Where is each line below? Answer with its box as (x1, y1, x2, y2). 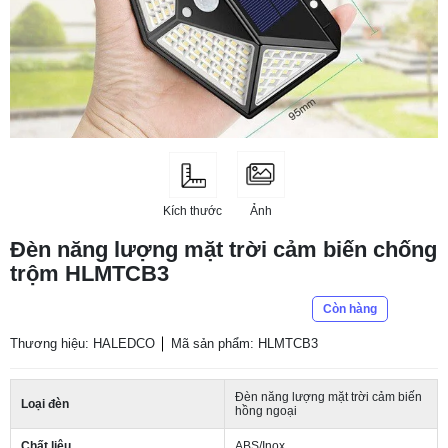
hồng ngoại (235, 404, 297, 418)
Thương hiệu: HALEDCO (10, 336, 155, 351)
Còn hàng (323, 302, 377, 316)
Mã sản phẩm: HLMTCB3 (171, 336, 318, 351)
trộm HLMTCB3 (10, 261, 169, 286)
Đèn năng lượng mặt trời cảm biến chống (10, 237, 437, 262)
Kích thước (163, 203, 222, 218)
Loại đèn (21, 397, 69, 411)
